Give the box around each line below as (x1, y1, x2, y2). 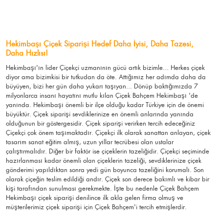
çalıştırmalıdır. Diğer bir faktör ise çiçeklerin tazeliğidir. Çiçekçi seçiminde (6, 147, 209, 155)
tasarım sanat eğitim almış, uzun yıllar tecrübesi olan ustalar (6, 138, 174, 146)
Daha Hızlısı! (6, 48, 48, 58)
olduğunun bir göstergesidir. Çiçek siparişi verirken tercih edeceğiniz (6, 119, 195, 128)
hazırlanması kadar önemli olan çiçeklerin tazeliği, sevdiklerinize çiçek (6, 156, 201, 165)
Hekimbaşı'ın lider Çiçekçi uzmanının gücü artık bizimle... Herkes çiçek (6, 64, 205, 72)
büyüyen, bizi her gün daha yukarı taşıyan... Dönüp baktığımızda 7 (6, 82, 198, 90)
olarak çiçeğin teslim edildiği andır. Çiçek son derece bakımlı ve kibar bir (6, 175, 209, 183)
